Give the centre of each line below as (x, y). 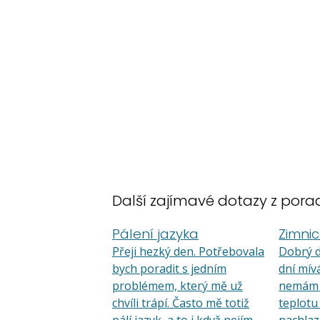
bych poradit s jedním (169, 269)
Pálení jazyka (155, 234)
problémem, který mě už (177, 286)
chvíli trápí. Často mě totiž (181, 303)
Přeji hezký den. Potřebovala (188, 251)
